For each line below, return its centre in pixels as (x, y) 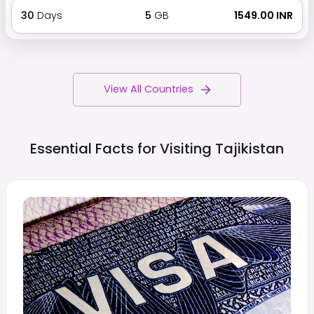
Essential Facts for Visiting (121, 148)
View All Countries (149, 89)
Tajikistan (250, 148)
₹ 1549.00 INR (263, 15)
